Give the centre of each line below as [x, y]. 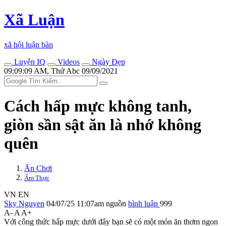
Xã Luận [34, 20]
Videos [68, 62]
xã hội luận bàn [29, 44]
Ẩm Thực [37, 178]
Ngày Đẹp [107, 62]
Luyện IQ [29, 62]
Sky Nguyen [24, 203]
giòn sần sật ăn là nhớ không [103, 125]
